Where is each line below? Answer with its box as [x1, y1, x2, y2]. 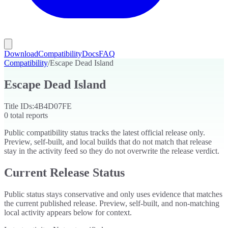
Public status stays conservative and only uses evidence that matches [4, 189, 222, 198]
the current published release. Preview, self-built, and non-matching [4, 198, 219, 208]
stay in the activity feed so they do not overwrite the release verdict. [4, 146, 219, 155]
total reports [8, 110, 48, 120]
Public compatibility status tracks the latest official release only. [4, 128, 205, 137]
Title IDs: [4, 101, 34, 110]
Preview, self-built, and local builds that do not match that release [4, 137, 212, 146]
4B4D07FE [34, 101, 72, 110]
